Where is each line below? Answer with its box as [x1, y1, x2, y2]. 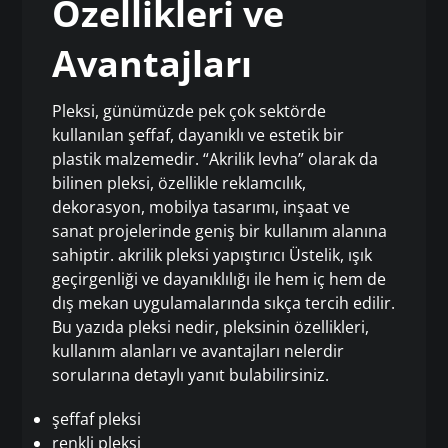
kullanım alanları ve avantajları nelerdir [52, 340, 345, 363]
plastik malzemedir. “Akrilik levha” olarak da [52, 148, 379, 171]
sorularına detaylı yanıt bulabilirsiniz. [52, 364, 330, 387]
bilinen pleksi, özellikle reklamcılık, [52, 172, 307, 195]
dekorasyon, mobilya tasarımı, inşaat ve [52, 196, 351, 219]
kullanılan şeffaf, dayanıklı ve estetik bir [52, 124, 345, 147]
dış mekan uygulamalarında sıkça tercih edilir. [52, 292, 396, 315]
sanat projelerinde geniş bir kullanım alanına [52, 220, 388, 243]
